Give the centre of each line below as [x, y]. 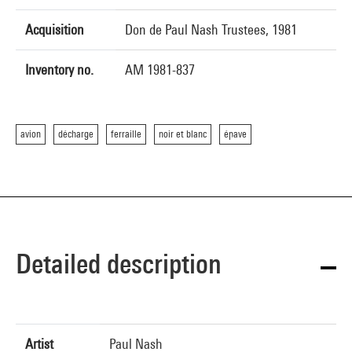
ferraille [126, 134]
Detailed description [119, 264]
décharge [76, 134]
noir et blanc [183, 134]
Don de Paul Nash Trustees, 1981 [211, 29]
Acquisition [55, 29]
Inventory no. [59, 70]
